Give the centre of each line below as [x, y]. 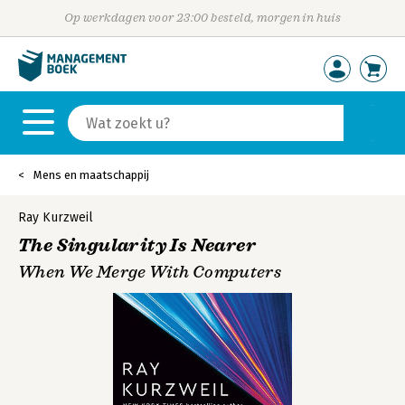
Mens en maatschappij [91, 175]
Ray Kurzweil [56, 217]
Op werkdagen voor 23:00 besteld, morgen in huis [202, 18]
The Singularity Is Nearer [137, 245]
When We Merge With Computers [150, 272]
